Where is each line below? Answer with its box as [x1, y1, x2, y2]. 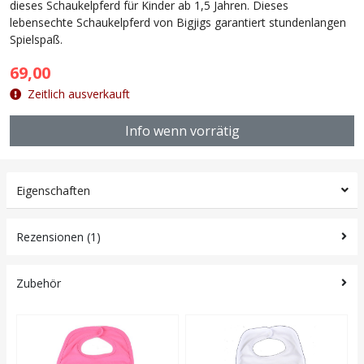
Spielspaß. [10, 31, 63, 47]
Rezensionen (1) [16, 228, 101, 245]
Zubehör [16, 275, 61, 291]
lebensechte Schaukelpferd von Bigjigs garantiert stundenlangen [10, 14, 346, 30]
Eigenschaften [16, 182, 90, 198]
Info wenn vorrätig [124, 121, 240, 140]
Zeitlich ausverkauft [28, 85, 130, 102]
